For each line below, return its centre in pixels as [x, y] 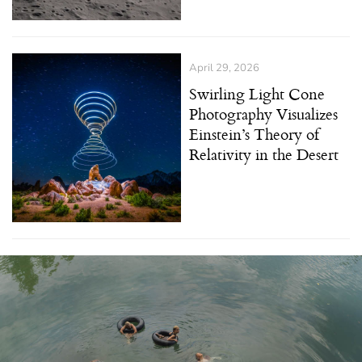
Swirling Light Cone [257, 94]
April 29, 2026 [224, 68]
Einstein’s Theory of [254, 134]
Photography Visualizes [263, 114]
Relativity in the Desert [264, 154]
